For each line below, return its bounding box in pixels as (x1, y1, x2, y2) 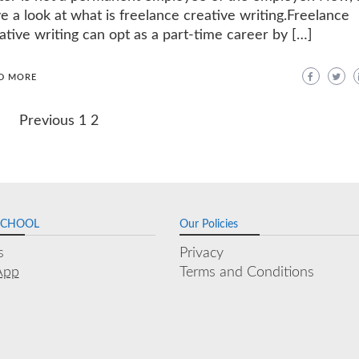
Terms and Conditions (179, 264, 314, 280)
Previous (19, 113, 75, 128)
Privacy (179, 245, 224, 260)
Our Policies (179, 218, 238, 230)
